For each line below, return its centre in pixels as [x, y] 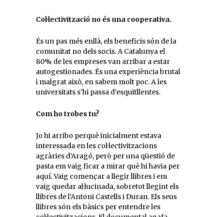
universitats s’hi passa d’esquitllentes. [98, 92]
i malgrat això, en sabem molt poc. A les [101, 82]
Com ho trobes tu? [68, 114]
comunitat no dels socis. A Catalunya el [101, 51]
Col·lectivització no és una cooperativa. [104, 19]
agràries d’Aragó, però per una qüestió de [105, 156]
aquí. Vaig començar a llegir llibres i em [101, 176]
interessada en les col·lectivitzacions [96, 146]
